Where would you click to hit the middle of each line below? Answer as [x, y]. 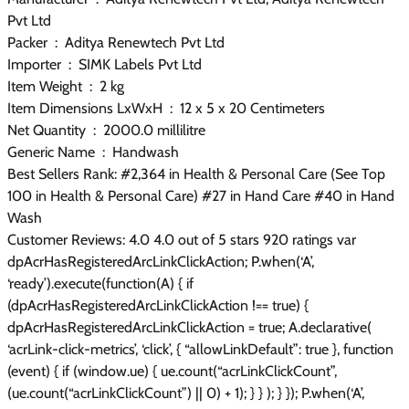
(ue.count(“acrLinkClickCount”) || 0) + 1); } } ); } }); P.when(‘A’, [186, 393]
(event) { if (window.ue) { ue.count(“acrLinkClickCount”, [172, 371]
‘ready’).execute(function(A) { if [100, 283]
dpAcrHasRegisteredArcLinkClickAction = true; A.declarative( [189, 327]
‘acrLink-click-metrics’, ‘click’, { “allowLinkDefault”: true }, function [200, 349]
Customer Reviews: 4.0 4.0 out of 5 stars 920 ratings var [182, 239]
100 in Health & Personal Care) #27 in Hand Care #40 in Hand [201, 195]
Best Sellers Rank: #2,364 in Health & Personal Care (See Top [196, 173]
